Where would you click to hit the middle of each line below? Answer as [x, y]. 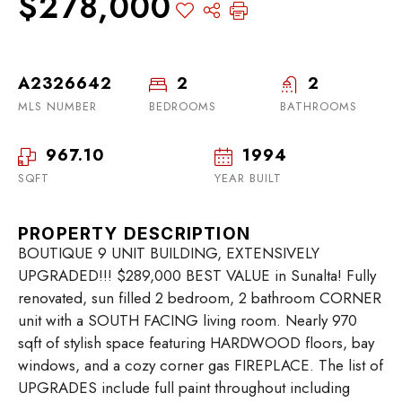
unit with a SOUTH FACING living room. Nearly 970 [188, 321]
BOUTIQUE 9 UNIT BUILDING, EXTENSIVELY [169, 253]
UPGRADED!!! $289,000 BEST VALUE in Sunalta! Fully [197, 276]
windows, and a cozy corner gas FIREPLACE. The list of [201, 366]
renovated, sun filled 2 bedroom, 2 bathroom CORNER [200, 298]
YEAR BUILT [248, 179]
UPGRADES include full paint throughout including [184, 388]
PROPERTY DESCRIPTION [134, 234]
